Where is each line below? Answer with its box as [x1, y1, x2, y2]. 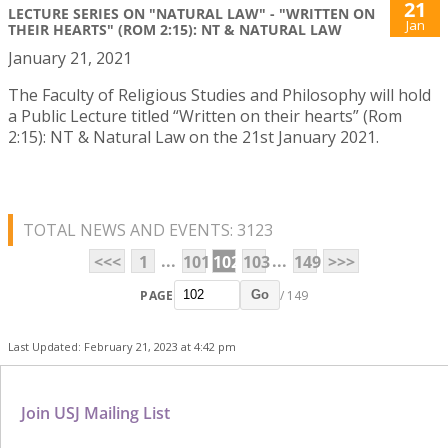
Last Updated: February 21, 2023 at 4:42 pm [8, 339, 236, 355]
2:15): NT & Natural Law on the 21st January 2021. [8, 126, 379, 149]
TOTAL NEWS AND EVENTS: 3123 [23, 219, 273, 242]
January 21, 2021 [8, 47, 132, 70]
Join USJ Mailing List [21, 402, 170, 425]
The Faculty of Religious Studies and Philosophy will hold [8, 84, 431, 107]
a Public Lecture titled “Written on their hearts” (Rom [8, 105, 402, 128]
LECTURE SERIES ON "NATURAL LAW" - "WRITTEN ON [8, 4, 375, 24]
